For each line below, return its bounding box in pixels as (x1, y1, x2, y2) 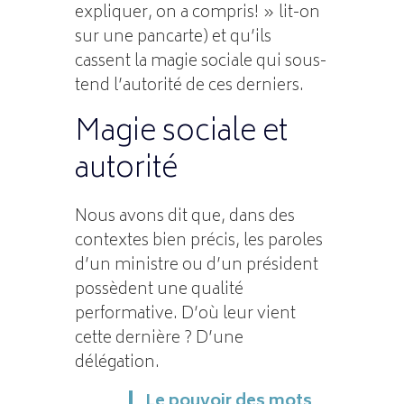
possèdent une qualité (74, 275, 243, 305)
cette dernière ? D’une (74, 324, 243, 353)
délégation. (74, 348, 160, 378)
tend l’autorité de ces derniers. (74, 71, 304, 101)
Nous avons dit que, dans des (74, 202, 295, 232)
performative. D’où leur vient (74, 299, 296, 329)
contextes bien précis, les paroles (74, 226, 323, 256)
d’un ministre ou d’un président (74, 251, 318, 280)
